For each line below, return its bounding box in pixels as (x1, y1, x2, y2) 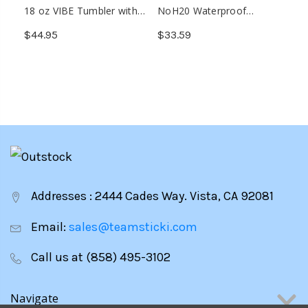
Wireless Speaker (157, 17, 236, 31)
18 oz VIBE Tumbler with (24, 4, 137, 18)
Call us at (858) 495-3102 (28, 250, 170, 265)
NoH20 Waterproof (157, 4, 246, 18)
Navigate (10, 291, 58, 307)
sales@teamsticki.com (69, 219, 197, 234)
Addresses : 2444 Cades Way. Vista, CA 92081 (28, 188, 274, 204)
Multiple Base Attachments (24, 17, 149, 31)
